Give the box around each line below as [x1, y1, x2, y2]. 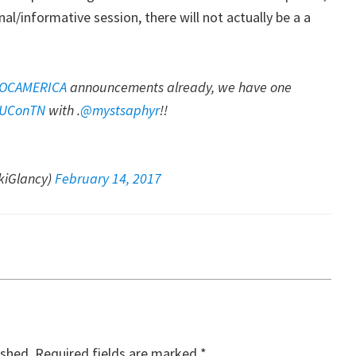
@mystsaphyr [80, 100, 161, 119]
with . [45, 100, 81, 119]
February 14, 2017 [55, 168, 162, 188]
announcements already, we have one [67, 77, 292, 96]
